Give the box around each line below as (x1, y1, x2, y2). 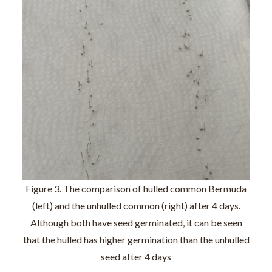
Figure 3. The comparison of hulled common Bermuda (25, 183, 246, 194)
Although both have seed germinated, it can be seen (30, 217, 242, 228)
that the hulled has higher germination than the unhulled (22, 234, 250, 245)
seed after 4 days (101, 251, 171, 262)
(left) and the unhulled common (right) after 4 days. (32, 200, 240, 211)
